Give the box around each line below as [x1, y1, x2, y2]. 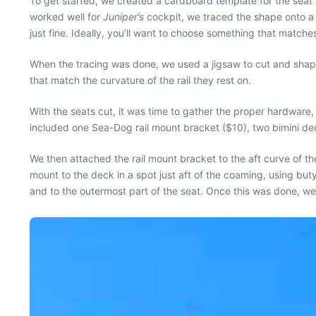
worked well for [30, 10, 103, 23]
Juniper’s [103, 10, 147, 23]
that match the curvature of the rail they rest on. [30, 73, 251, 86]
